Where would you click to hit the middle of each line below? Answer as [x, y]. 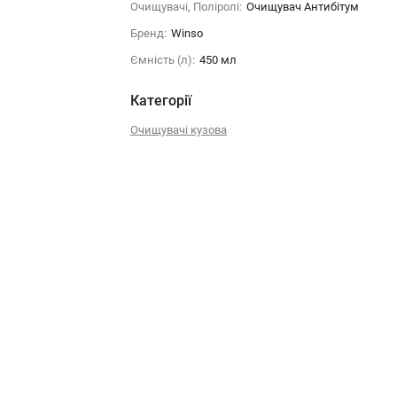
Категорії [160, 101]
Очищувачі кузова [178, 130]
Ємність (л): [162, 60]
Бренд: [148, 33]
